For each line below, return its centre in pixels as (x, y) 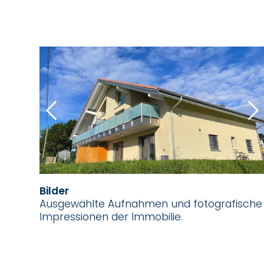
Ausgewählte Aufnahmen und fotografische (151, 204)
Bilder (55, 191)
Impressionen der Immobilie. (111, 217)
